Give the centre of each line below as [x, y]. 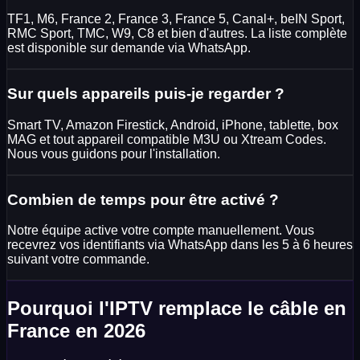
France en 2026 [76, 331]
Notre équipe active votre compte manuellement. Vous [161, 231]
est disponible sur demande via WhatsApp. [129, 48]
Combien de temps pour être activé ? [143, 199]
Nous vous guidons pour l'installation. [114, 153]
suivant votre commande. [78, 260]
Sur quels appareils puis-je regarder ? [146, 94]
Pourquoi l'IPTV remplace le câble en [177, 309]
